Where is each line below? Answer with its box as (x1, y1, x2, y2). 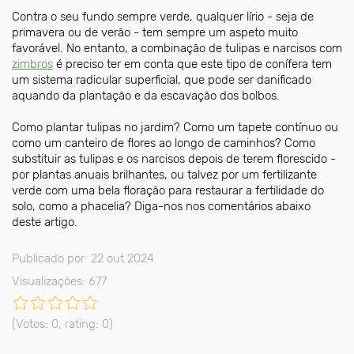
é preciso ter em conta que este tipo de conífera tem (53, 56, 332, 71)
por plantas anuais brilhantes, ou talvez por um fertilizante (12, 167, 317, 182)
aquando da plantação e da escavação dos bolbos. (12, 88, 280, 103)
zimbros (12, 56, 53, 71)
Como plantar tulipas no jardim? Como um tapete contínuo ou (12, 119, 338, 134)
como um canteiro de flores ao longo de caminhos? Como (12, 135, 315, 150)
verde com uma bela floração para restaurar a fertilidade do (12, 183, 324, 198)
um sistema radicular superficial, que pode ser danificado (12, 72, 311, 87)
